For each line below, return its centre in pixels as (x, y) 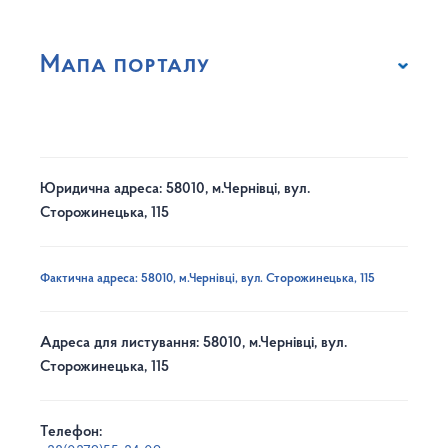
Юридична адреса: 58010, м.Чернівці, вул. (175, 190)
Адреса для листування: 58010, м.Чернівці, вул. (193, 344)
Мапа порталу (125, 66)
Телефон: (71, 433)
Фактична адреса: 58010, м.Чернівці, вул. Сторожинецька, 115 (207, 279)
